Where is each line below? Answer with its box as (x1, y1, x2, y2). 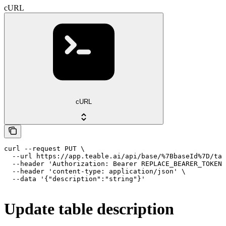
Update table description (4, 200, 174, 218)
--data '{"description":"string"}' (4, 175, 145, 183)
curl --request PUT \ (4, 144, 85, 152)
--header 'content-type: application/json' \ (4, 167, 186, 175)
